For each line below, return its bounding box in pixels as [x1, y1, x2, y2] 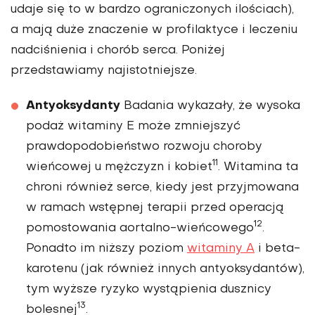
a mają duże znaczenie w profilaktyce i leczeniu [11, 24, 297, 36]
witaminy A [187, 243, 255, 255]
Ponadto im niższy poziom [26, 243, 187, 255]
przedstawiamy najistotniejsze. [11, 65, 197, 77]
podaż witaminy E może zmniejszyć [26, 120, 240, 132]
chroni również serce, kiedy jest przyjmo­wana [26, 181, 299, 193]
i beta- [255, 243, 300, 255]
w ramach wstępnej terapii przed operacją [26, 202, 284, 214]
